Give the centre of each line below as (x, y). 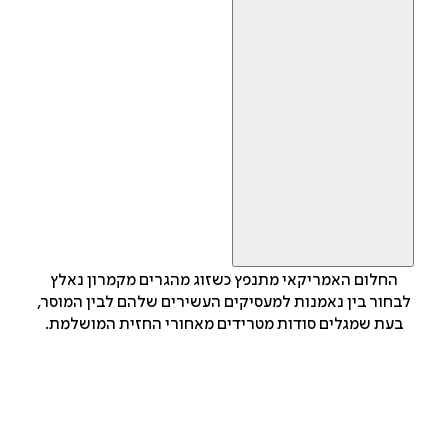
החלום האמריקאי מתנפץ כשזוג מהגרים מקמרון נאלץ (224, 280)
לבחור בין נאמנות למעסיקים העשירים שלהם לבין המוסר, (224, 302)
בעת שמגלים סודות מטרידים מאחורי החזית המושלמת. (224, 324)
